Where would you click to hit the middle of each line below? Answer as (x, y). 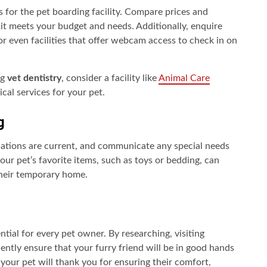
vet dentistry (34, 78)
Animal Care (184, 78)
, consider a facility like (110, 78)
